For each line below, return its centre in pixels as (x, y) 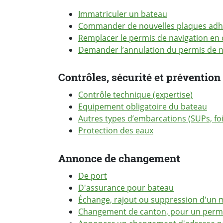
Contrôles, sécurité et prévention (139, 77)
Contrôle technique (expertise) (135, 95)
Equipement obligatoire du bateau (143, 107)
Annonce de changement (119, 158)
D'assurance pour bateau (126, 187)
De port (93, 175)
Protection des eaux (116, 131)
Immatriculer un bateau (123, 14)
